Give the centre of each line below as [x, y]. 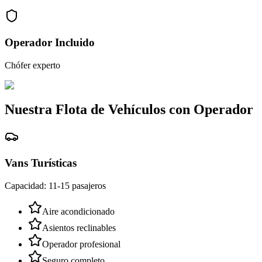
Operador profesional [81, 244]
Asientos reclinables [79, 227]
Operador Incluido [50, 42]
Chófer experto [32, 65]
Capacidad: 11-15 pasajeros [55, 185]
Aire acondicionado [78, 211]
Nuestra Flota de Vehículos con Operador [129, 110]
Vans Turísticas [41, 163]
